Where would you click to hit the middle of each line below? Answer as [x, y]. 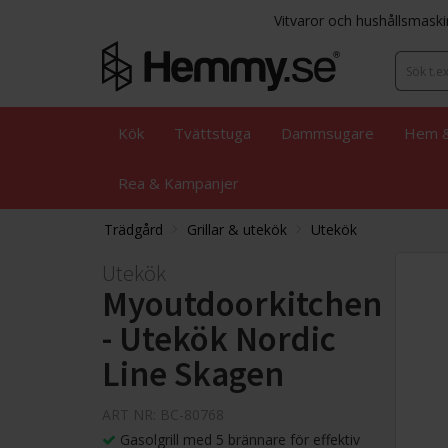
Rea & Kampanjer [178, 183]
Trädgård [133, 230]
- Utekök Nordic [219, 339]
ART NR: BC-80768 [163, 415]
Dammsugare [327, 133]
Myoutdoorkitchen [242, 304]
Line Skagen [193, 374]
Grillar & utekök [237, 230]
